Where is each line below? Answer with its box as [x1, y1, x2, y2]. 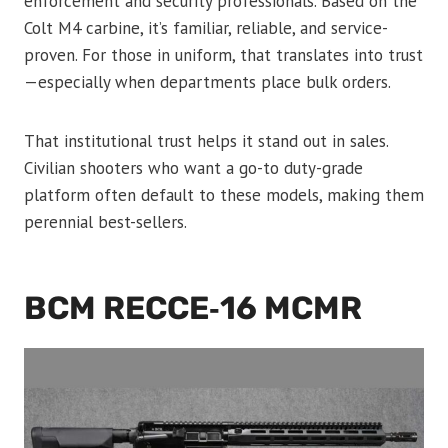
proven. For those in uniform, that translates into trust [24, 44, 423, 67]
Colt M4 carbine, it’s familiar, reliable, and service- [24, 17, 388, 40]
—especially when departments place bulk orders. [24, 71, 391, 94]
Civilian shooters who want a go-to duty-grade [24, 157, 363, 180]
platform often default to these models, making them [24, 184, 424, 207]
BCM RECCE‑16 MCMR [24, 289, 362, 328]
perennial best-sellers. [24, 211, 187, 234]
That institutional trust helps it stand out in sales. [24, 130, 388, 153]
